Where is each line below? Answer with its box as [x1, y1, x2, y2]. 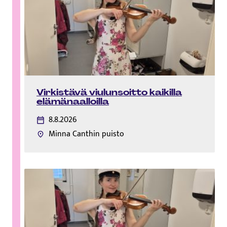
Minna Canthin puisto [49, 127, 124, 141]
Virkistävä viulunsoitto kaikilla [36, 87, 182, 98]
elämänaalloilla [36, 96, 109, 107]
